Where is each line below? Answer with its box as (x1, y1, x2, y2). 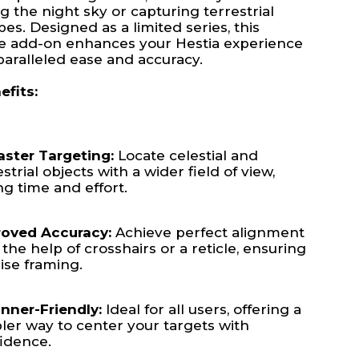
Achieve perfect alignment (111, 224, 305, 240)
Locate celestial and (113, 147, 258, 163)
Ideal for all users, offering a (101, 301, 301, 317)
